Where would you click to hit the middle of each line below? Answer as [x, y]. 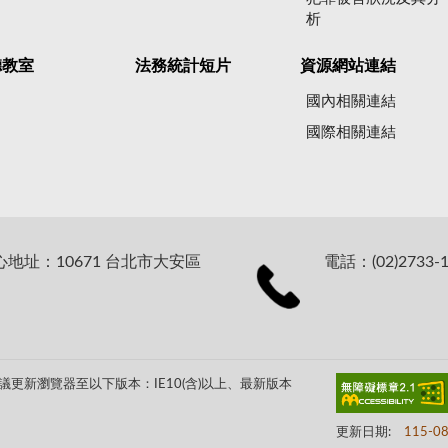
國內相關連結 [351, 101]
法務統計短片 [183, 66]
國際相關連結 [351, 132]
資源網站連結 [347, 66]
